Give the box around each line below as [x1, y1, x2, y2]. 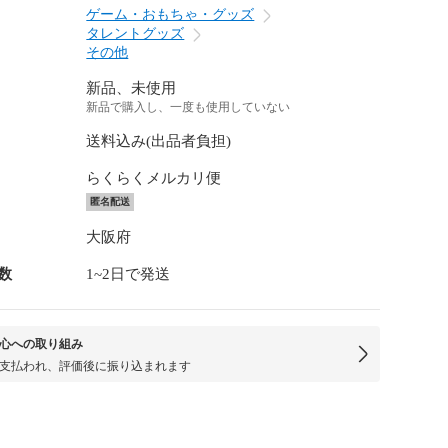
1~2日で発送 [86, 266, 171, 282]
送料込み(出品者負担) [86, 133, 232, 149]
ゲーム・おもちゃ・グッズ [86, 7, 255, 22]
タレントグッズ [86, 26, 185, 41]
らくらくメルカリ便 [86, 170, 222, 186]
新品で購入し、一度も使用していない [86, 100, 291, 114]
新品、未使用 [86, 80, 177, 96]
